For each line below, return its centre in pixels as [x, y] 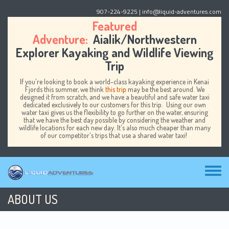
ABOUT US [33, 199]
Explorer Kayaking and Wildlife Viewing [114, 52]
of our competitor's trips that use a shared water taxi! [114, 135]
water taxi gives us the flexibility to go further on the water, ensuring [114, 112]
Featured [114, 26]
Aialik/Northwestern [143, 39]
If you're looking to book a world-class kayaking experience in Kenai [114, 82]
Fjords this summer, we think [65, 89]
